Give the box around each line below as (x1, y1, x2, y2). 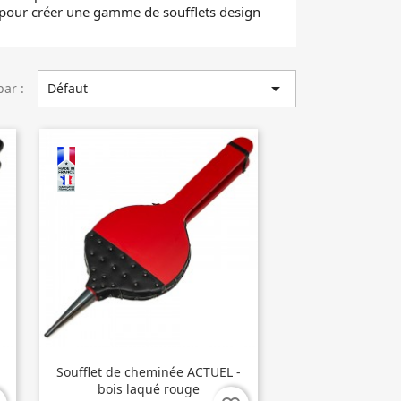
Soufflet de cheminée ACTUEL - (56, 363, 241, 380)
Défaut (47, 80, 88, 97)
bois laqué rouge (98, 380, 200, 397)
